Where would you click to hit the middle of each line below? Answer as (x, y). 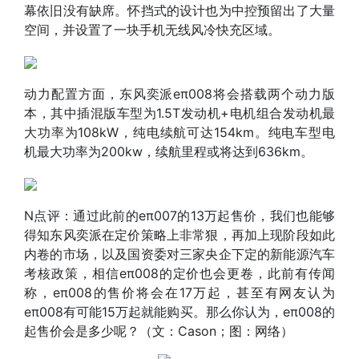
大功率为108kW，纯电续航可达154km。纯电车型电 (179, 132)
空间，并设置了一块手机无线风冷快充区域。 (152, 29)
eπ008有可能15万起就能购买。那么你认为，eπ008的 (179, 311)
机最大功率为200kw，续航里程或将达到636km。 (169, 151)
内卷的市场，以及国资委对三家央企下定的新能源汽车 (179, 254)
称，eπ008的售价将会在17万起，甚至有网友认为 (179, 292)
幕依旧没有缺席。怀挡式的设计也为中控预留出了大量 (179, 10)
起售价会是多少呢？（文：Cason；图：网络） (159, 331)
